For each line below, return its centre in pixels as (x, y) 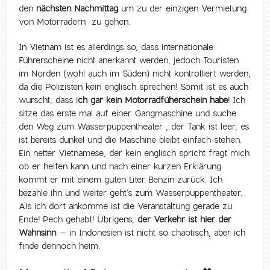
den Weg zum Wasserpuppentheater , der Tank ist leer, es (134, 127)
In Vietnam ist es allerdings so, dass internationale (116, 47)
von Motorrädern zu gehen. (75, 22)
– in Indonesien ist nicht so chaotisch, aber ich (151, 233)
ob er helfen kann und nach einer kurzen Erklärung (120, 167)
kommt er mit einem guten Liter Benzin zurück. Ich (121, 180)
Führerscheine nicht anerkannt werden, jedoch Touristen (129, 61)
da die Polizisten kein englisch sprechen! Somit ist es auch (134, 87)
